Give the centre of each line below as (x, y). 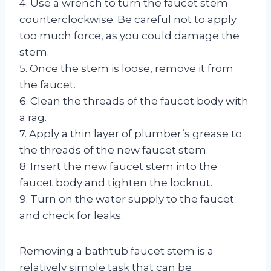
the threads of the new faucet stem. (114, 150)
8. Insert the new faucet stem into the (118, 166)
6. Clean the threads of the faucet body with (134, 101)
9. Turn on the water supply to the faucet (127, 199)
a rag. (33, 117)
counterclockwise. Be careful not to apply (128, 19)
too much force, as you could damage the (129, 35)
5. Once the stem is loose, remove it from (126, 68)
